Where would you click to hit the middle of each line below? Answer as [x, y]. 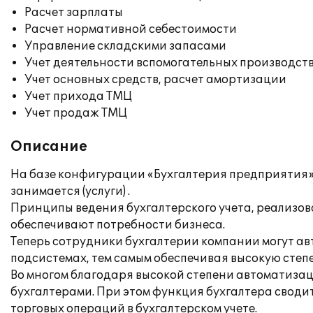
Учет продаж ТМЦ [76, 113]
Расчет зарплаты [74, 13]
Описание [49, 147]
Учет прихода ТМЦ [78, 96]
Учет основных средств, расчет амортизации [155, 80]
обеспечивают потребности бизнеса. [118, 225]
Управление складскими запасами [125, 46]
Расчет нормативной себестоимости [131, 29]
